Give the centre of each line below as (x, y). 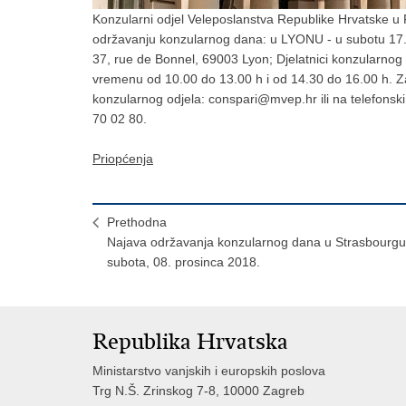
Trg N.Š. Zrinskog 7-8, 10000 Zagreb (198, 391)
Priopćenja (123, 159)
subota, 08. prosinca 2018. (184, 262)
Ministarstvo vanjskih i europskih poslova (209, 371)
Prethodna (137, 222)
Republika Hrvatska (190, 342)
